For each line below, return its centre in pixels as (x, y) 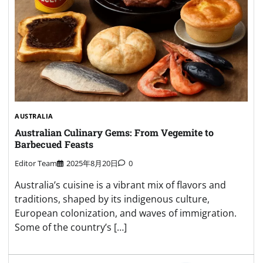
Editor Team (36, 163)
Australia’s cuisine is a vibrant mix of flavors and (120, 185)
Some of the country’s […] (71, 227)
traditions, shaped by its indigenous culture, (112, 199)
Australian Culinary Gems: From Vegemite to (114, 133)
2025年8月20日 (92, 163)
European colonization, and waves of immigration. (126, 213)
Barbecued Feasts (54, 144)
